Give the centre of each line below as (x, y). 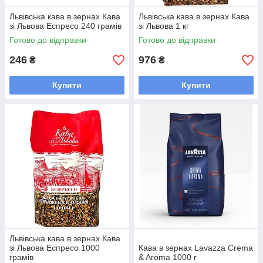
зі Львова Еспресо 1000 (55, 248)
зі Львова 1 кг (164, 26)
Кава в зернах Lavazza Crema (196, 248)
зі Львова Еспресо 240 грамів (65, 26)
